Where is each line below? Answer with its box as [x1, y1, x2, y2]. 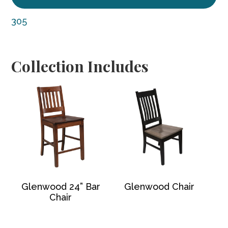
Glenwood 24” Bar [21, 181, 100, 192]
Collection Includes [11, 55, 149, 76]
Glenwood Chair [124, 181, 194, 192]
